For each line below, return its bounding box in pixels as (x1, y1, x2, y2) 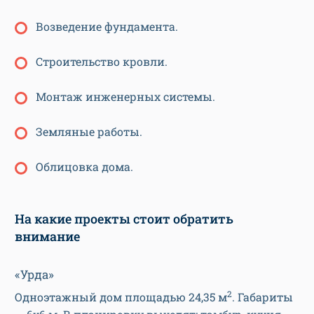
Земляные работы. (36, 124, 142, 139)
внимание (15, 228, 80, 245)
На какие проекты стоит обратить (15, 210, 233, 228)
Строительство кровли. (36, 54, 168, 69)
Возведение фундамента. (36, 19, 178, 34)
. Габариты (232, 289, 293, 305)
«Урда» (15, 266, 54, 283)
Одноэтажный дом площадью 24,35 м (15, 289, 227, 305)
